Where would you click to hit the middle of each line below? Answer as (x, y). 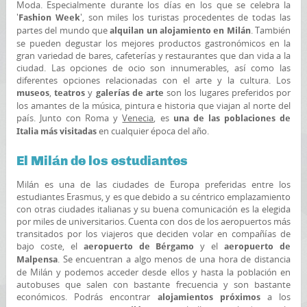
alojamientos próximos (209, 297)
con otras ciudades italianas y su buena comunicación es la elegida (153, 209)
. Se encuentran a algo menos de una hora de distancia (174, 259)
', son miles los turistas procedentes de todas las (185, 17)
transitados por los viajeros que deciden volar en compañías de (153, 234)
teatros (71, 93)
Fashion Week (49, 17)
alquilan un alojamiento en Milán (180, 30)
